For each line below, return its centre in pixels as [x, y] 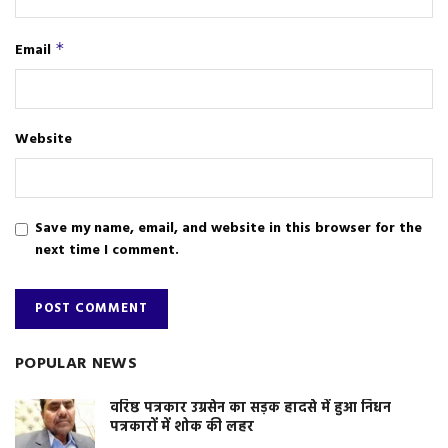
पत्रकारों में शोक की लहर [182, 428]
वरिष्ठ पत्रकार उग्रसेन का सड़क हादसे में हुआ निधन [250, 409]
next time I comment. [107, 251]
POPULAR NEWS [76, 364]
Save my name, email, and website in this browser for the [228, 229]
